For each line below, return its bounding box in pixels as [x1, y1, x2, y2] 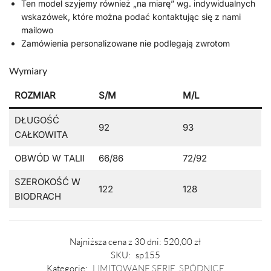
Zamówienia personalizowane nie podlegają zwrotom [21, 38, 230, 48]
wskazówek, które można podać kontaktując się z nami [21, 11, 241, 22]
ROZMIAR [14, 89, 56, 101]
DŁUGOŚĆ [14, 114, 59, 126]
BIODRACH [14, 190, 61, 202]
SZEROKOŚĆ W [14, 175, 80, 188]
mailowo [21, 24, 53, 35]
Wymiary [9, 64, 47, 76]
